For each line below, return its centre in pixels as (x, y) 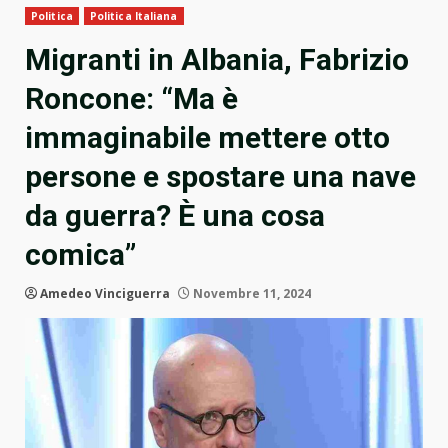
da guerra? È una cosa (175, 216)
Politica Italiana (133, 16)
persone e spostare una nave (220, 177)
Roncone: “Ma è (131, 99)
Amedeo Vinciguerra (105, 294)
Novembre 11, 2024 (250, 294)
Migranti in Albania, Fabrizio (217, 60)
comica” (80, 255)
